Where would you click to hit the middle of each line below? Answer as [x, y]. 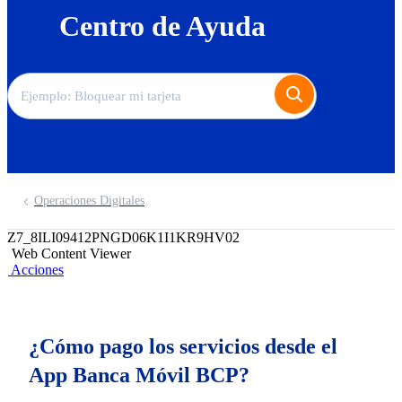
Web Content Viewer [71, 253]
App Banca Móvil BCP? [139, 375]
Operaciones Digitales [89, 201]
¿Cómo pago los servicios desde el [183, 346]
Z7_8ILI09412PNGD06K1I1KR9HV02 [123, 237]
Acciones [37, 270]
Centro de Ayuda [162, 26]
